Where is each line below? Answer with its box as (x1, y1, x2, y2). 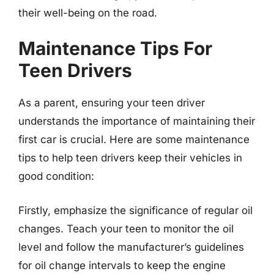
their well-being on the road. (18, 6, 157, 19)
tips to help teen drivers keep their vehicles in (18, 152, 242, 164)
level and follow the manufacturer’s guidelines (18, 240, 244, 253)
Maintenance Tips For (18, 37, 212, 59)
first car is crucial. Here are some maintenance (18, 133, 250, 146)
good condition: (18, 170, 94, 182)
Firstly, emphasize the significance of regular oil (18, 204, 253, 217)
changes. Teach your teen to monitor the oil (18, 222, 234, 235)
